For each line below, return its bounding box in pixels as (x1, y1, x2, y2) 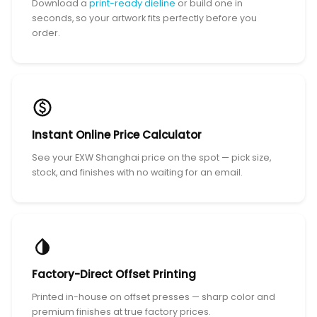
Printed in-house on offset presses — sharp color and (32, 290, 276, 303)
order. (32, 26, 61, 39)
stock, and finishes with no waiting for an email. (32, 166, 243, 178)
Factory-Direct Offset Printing (32, 266, 197, 282)
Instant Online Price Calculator (32, 127, 202, 142)
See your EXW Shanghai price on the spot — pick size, (32, 151, 272, 163)
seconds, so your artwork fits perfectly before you (32, 11, 258, 24)
